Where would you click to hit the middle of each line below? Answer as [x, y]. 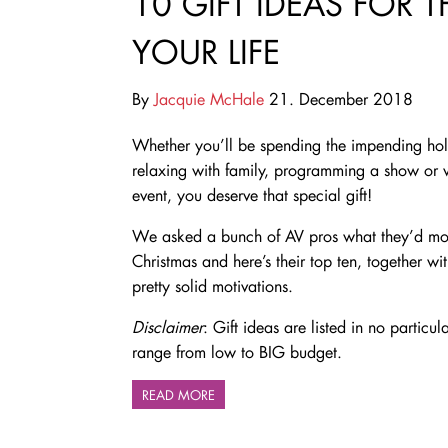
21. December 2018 [338, 98]
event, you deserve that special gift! [252, 194]
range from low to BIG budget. [237, 351]
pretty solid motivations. [215, 285]
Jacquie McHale [209, 98]
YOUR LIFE [206, 51]
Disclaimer [167, 326]
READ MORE [178, 394]
